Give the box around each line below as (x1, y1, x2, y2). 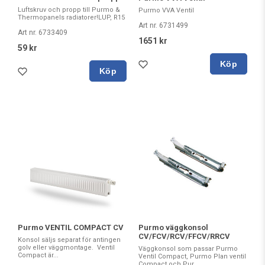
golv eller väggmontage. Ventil (18, 244, 115, 252)
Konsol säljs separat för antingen (18, 236, 121, 244)
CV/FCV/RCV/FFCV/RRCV (138, 232, 230, 241)
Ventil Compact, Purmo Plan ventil (138, 253, 246, 261)
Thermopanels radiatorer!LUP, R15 (18, 14, 125, 22)
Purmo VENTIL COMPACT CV (18, 223, 124, 232)
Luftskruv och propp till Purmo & (18, 6, 120, 14)
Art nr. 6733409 (18, 28, 67, 37)
